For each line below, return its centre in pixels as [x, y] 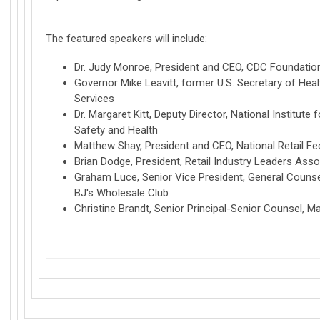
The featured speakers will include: [126, 38]
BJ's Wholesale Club [121, 192]
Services [94, 98]
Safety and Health [116, 130]
